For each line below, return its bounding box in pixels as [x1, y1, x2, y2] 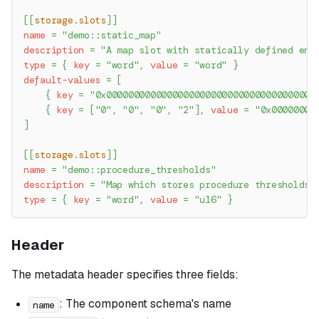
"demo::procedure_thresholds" [62, 164, 216, 177]
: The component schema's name [58, 296, 231, 312]
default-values [23, 74, 101, 87]
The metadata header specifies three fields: [11, 267, 239, 283]
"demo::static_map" [62, 29, 162, 42]
